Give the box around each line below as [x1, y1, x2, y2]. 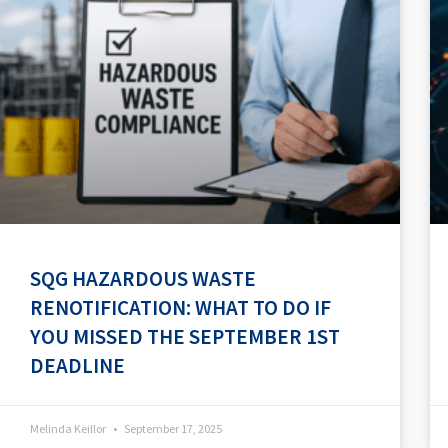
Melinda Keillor [30, 420, 108, 436]
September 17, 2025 [122, 420, 222, 436]
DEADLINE [30, 351, 125, 379]
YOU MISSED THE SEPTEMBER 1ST [30, 322, 340, 350]
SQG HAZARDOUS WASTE [30, 264, 256, 292]
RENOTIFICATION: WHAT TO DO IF [30, 293, 331, 321]
